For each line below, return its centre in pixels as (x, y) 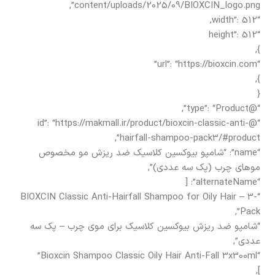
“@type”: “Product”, (254, 109)
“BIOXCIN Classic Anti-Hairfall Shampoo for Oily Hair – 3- (139, 197)
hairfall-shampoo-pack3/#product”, (190, 138)
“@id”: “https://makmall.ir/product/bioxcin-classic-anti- (143, 123)
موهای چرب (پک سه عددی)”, (204, 168)
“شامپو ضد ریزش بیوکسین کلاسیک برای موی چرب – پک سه (145, 227)
